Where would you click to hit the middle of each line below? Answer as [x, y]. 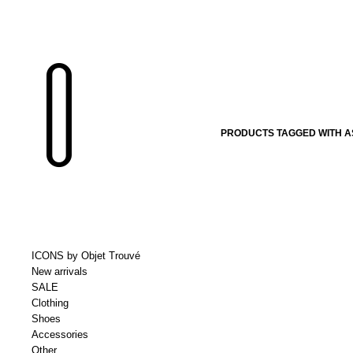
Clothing [50, 303]
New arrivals [59, 271]
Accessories [60, 334]
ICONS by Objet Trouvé [86, 256]
